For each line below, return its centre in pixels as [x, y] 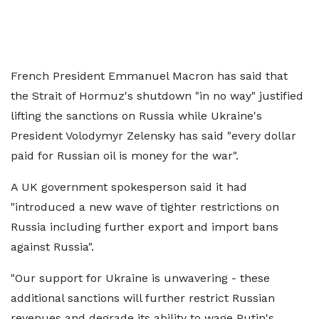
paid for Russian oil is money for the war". [125, 156]
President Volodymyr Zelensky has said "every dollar [153, 136]
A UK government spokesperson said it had [129, 187]
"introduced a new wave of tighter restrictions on [145, 207]
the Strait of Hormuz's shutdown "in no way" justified [157, 96]
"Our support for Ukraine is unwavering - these [140, 278]
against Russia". [52, 247]
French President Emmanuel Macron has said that [149, 76]
